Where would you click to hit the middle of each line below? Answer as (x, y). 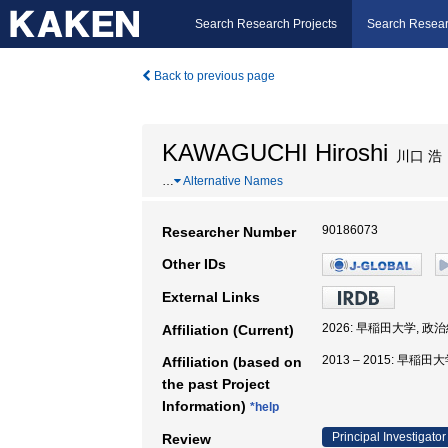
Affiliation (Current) (228, 330)
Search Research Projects (266, 24)
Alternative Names (232, 181)
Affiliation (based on (232, 362)
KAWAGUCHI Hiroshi (275, 152)
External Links (211, 297)
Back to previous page (213, 76)
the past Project (216, 384)
